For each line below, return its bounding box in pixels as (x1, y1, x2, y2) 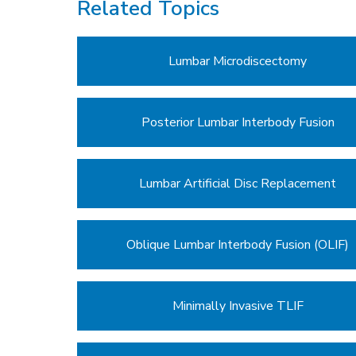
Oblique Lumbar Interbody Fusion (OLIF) (126, 235, 349, 253)
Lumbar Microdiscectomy (168, 52, 307, 70)
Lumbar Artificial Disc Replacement (139, 174, 336, 192)
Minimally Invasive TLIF (172, 296, 304, 315)
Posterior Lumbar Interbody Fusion (141, 113, 335, 131)
